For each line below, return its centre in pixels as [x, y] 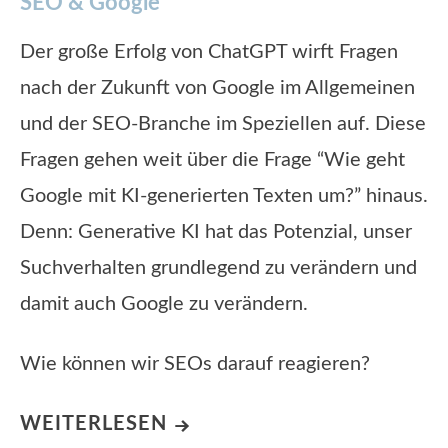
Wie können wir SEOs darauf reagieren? [195, 363]
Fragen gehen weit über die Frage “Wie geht [212, 159]
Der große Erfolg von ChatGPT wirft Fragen [209, 51]
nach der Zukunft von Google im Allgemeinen [217, 87]
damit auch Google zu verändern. [164, 303]
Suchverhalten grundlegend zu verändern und [218, 267]
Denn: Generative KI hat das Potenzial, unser [216, 231]
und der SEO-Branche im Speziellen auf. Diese [223, 123]
